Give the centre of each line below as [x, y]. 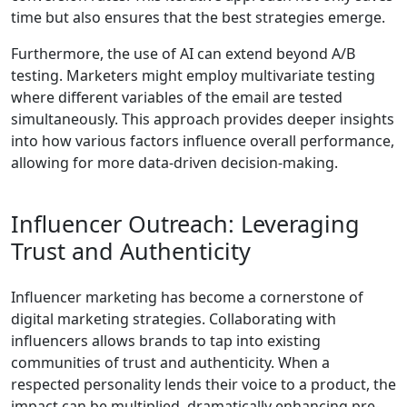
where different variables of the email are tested [177, 98]
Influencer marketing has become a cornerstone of [187, 298]
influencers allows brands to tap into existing [166, 341]
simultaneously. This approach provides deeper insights [203, 119]
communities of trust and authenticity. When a [170, 363]
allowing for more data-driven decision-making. [174, 163]
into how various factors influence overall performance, [203, 141]
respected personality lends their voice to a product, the [203, 385]
